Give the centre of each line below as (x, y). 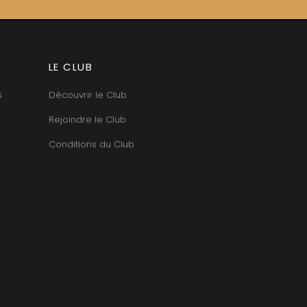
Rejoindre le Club (87, 119)
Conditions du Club (91, 144)
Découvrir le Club (87, 95)
